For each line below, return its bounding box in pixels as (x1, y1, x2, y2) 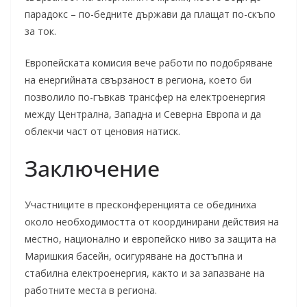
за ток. (25, 25, 56, 38)
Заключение (25, 153, 160, 183)
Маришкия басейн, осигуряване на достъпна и (25, 249, 243, 262)
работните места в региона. (25, 284, 157, 297)
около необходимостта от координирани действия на (25, 215, 279, 228)
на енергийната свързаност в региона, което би (25, 73, 251, 86)
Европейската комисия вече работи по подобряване (25, 56, 273, 69)
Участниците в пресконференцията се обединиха (25, 198, 256, 211)
